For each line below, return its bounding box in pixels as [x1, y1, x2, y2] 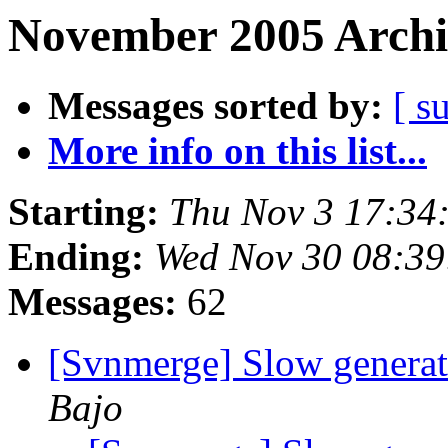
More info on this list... [48, 129, 427, 173]
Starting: [8, 190, 159, 234]
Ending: [8, 235, 144, 279]
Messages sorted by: [48, 84, 383, 128]
